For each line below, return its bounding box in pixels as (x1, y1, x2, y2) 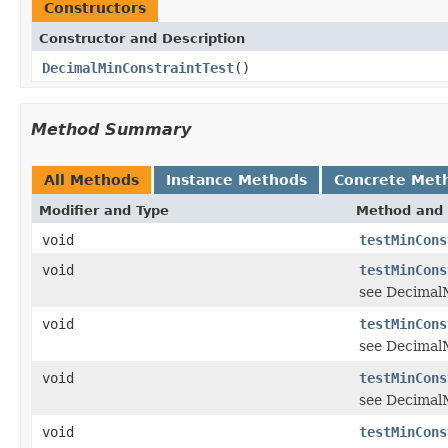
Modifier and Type (39, 202, 169, 218)
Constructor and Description (39, 30, 245, 46)
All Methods (44, 171, 139, 188)
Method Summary (31, 119, 191, 139)
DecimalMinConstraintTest (42, 59, 234, 76)
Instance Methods (166, 171, 307, 188)
